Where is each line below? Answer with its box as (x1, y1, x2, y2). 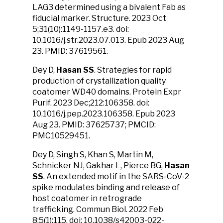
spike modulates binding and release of (32, 183, 180, 192)
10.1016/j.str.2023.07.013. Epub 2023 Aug (32, 35, 184, 45)
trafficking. (32, 205, 75, 214)
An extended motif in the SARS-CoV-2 (46, 172, 189, 181)
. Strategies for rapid (94, 65, 172, 75)
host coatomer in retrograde (32, 194, 142, 203)
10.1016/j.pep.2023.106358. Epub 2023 (32, 109, 175, 118)
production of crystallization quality (32, 76, 166, 86)
